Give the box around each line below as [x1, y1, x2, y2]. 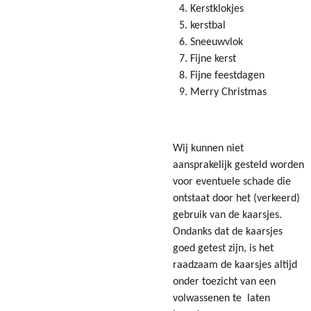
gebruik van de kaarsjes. [173, 210, 282, 221]
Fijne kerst [190, 53, 236, 65]
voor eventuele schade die [173, 176, 291, 188]
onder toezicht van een [173, 276, 276, 288]
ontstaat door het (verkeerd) [173, 193, 300, 205]
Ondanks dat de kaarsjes [173, 226, 283, 238]
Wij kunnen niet [173, 143, 244, 155]
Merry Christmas [190, 87, 267, 99]
